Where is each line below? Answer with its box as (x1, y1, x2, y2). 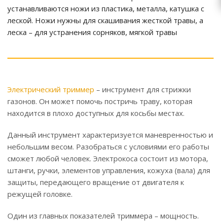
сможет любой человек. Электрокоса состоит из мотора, (7, 153, 208, 164)
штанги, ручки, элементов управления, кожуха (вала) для (7, 165, 210, 176)
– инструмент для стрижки (94, 84, 191, 95)
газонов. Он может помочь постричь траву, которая (7, 96, 192, 107)
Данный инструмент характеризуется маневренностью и (7, 130, 213, 140)
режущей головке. (7, 189, 73, 199)
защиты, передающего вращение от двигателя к (7, 177, 184, 187)
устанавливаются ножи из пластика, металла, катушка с (7, 3, 204, 14)
